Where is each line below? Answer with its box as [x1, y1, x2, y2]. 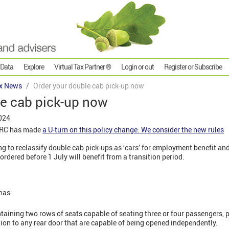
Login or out [121, 62, 154, 72]
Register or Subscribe [164, 62, 222, 72]
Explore [24, 62, 44, 72]
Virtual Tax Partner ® [54, 62, 111, 72]
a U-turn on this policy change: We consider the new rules [42, 125, 224, 135]
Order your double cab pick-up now [33, 81, 144, 91]
